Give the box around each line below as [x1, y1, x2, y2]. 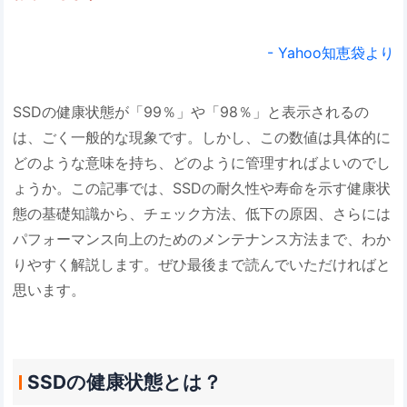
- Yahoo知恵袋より [266, 43, 394, 62]
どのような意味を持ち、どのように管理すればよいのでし [13, 154, 392, 173]
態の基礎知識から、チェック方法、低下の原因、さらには [13, 204, 392, 223]
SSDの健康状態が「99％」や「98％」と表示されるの [13, 103, 370, 122]
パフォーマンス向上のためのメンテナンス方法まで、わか [13, 230, 392, 249]
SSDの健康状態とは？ [26, 370, 222, 393]
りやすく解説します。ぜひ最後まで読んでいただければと [13, 255, 392, 274]
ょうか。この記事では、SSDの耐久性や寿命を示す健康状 [13, 179, 392, 198]
